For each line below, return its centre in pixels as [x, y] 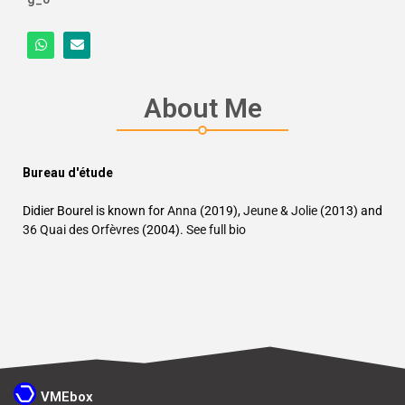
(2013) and [350, 211]
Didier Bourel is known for [95, 211]
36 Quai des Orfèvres [81, 230]
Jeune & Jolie [280, 211]
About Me [202, 108]
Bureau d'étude [68, 173]
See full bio [216, 230]
